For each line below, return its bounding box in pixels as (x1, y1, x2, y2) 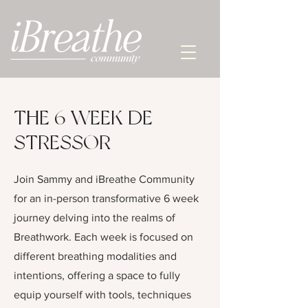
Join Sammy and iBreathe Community (14, 173, 195, 185)
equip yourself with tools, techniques (14, 289, 191, 300)
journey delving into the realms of (14, 212, 175, 223)
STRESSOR (14, 130, 111, 154)
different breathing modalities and (14, 250, 177, 262)
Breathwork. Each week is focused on (14, 231, 193, 243)
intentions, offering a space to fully (14, 269, 180, 281)
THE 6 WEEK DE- (14, 105, 162, 129)
